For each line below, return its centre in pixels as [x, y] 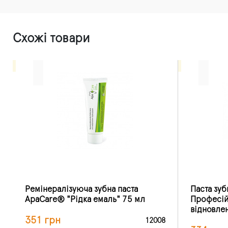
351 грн [43, 220]
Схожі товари [51, 38]
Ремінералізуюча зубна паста [81, 189]
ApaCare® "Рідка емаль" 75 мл [85, 199]
